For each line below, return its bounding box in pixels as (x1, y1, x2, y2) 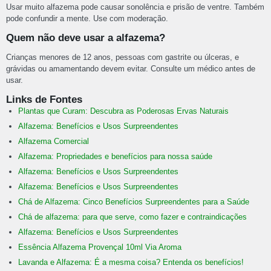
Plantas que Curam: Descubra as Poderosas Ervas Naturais (18, 106, 229, 116)
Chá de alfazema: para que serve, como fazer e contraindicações (18, 212, 247, 222)
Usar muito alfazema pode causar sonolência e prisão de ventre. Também (6, 2, 264, 12)
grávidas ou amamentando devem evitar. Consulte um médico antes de (6, 64, 255, 74)
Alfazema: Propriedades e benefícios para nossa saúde (18, 152, 212, 162)
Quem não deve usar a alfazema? (6, 32, 165, 44)
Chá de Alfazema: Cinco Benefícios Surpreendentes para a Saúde (18, 197, 249, 207)
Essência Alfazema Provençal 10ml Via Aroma (18, 243, 181, 252)
